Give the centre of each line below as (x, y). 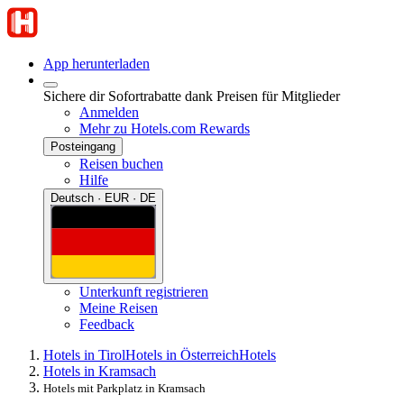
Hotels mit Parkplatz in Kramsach (124, 388)
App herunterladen (96, 64)
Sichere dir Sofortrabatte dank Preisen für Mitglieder (192, 96)
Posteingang (83, 147)
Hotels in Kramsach (100, 371)
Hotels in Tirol (84, 354)
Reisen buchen (121, 164)
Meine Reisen (119, 308)
